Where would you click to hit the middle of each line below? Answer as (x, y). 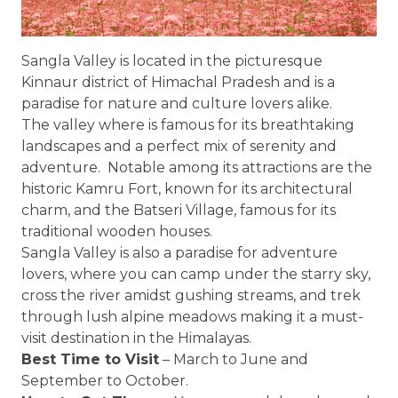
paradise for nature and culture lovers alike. (177, 103)
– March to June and (234, 359)
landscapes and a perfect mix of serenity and (179, 146)
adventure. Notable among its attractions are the (197, 167)
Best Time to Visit (90, 359)
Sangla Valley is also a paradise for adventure (179, 253)
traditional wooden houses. (119, 231)
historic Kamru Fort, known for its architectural (187, 189)
